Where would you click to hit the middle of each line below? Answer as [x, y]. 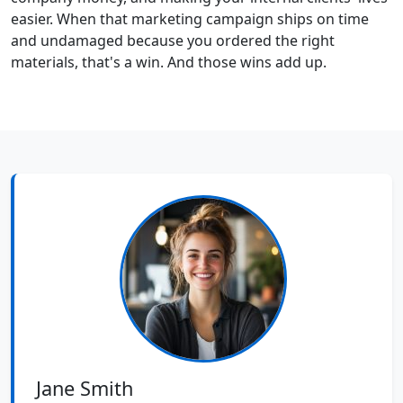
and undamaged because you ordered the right [173, 40]
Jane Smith [85, 388]
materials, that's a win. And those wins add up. [169, 62]
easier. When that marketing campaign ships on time [190, 18]
